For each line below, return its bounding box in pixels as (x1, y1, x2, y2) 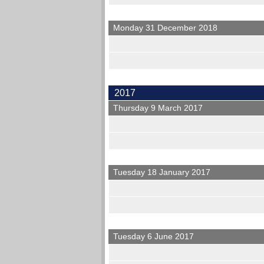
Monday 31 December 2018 (113, 23, 218, 33)
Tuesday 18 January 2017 (113, 167, 211, 177)
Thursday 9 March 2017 (113, 103, 203, 113)
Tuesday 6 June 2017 (113, 232, 194, 242)
